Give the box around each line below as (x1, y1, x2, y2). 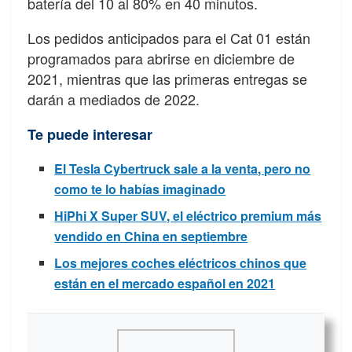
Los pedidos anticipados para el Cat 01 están (27, 27, 310, 49)
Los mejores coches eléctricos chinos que (54, 254, 307, 273)
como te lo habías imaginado (54, 180, 226, 199)
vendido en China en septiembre (54, 227, 248, 246)
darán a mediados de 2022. (27, 89, 200, 110)
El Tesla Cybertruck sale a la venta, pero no (54, 159, 311, 178)
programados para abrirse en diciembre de (27, 48, 295, 69)
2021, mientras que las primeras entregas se (27, 68, 307, 90)
